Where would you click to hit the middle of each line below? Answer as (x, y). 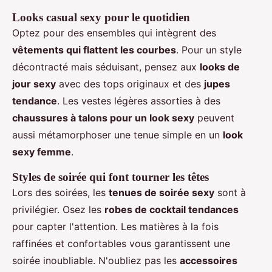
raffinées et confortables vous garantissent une (121, 244)
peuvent (214, 118)
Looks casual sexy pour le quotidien (101, 18)
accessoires (209, 261)
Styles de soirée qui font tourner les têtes (110, 177)
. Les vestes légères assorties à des (139, 101)
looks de (220, 67)
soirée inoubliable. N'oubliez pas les (96, 261)
